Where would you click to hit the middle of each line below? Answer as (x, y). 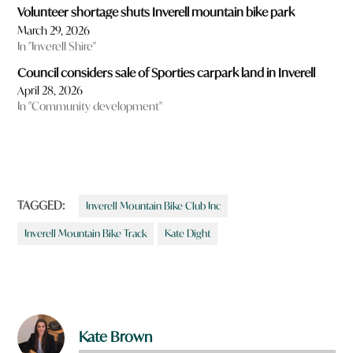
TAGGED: (41, 206)
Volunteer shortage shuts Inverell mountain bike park (156, 12)
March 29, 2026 (54, 30)
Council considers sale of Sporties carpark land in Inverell (167, 72)
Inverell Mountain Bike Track (86, 234)
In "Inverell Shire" (57, 46)
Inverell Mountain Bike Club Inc (154, 206)
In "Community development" (90, 106)
